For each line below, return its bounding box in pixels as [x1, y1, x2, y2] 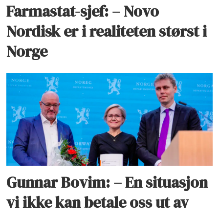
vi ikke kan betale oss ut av [6, 191, 189, 213]
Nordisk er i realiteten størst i [6, 21, 207, 43]
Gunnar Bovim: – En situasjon [6, 171, 208, 193]
